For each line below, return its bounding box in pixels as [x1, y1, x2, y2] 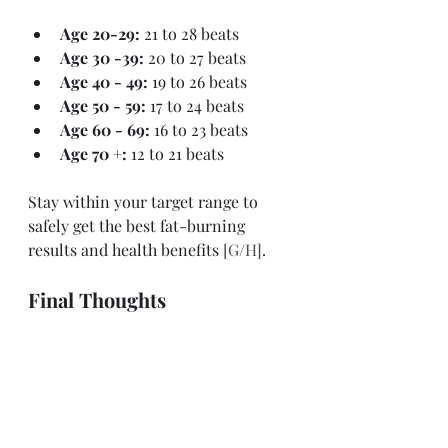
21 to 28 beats [144, 22, 239, 44]
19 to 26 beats [152, 70, 247, 92]
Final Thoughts [28, 285, 166, 313]
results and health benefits [28, 238, 219, 260]
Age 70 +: [60, 142, 131, 164]
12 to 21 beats [131, 142, 224, 164]
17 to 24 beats [150, 94, 244, 116]
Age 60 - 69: [60, 118, 154, 140]
